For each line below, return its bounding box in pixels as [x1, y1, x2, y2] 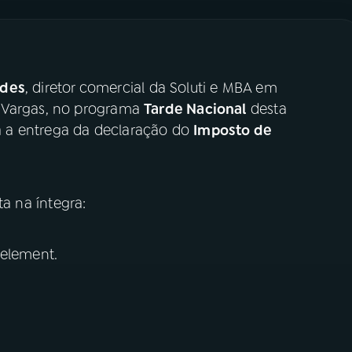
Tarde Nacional [144, 100, 247, 119]
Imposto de [193, 121, 273, 140]
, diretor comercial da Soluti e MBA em [24, 79, 277, 97]
